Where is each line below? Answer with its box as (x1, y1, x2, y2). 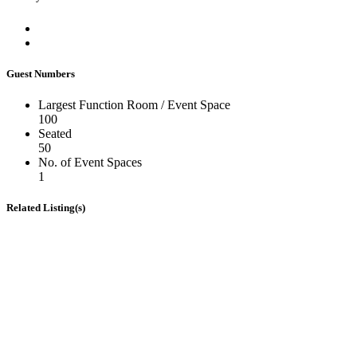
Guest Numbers (6, 67, 75, 80)
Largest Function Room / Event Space (38, 97, 230, 112)
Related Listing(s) (6, 202, 85, 214)
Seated (38, 126, 72, 140)
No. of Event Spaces (38, 155, 142, 169)
